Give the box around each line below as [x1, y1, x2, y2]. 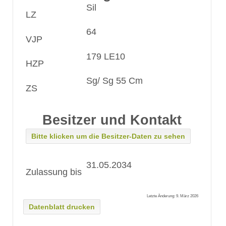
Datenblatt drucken [29, 202, 95, 211]
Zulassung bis [26, 167, 82, 178]
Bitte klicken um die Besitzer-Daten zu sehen [31, 132, 185, 141]
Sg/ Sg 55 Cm [86, 76, 143, 86]
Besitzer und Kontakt [42, 112, 182, 128]
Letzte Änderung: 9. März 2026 [146, 194, 198, 199]
